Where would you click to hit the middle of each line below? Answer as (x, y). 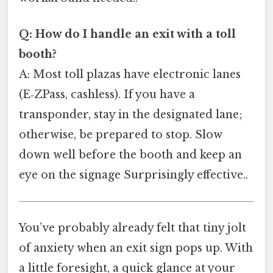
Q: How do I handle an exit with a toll (127, 34)
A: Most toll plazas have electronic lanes (130, 74)
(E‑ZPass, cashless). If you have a (107, 94)
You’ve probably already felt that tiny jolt (133, 228)
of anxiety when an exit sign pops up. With (136, 248)
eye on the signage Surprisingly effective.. (133, 175)
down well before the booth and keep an (130, 154)
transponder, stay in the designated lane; (131, 114)
